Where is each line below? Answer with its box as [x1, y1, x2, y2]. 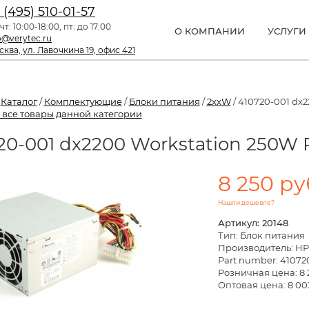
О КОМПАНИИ [175, 26, 245, 37]
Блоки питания [128, 96, 200, 107]
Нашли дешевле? [217, 198, 275, 206]
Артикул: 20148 [217, 217, 288, 228]
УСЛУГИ [268, 26, 306, 37]
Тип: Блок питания [217, 229, 305, 241]
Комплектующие [43, 96, 122, 107]
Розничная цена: [217, 266, 299, 278]
